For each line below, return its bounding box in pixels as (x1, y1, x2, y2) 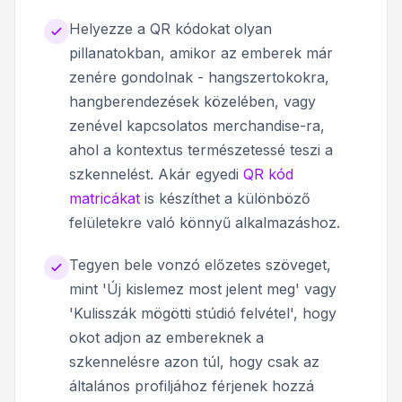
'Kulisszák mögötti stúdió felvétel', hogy (69, 303, 336, 322)
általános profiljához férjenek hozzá (69, 376, 314, 395)
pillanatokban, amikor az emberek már (69, 43, 333, 62)
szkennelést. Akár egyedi (69, 164, 243, 183)
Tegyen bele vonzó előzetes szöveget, (69, 255, 331, 274)
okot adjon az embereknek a (69, 328, 264, 346)
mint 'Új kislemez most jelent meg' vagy (69, 279, 336, 298)
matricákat (69, 188, 140, 207)
